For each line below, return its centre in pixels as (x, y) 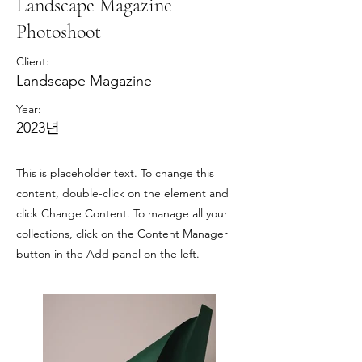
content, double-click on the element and (122, 193)
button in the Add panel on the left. (108, 254)
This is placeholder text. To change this (115, 173)
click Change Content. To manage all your (122, 213)
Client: (33, 61)
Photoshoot (59, 32)
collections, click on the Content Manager (122, 234)
